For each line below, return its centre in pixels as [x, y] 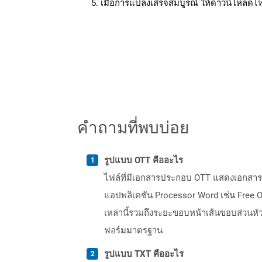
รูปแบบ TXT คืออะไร [144, 254]
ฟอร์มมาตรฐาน [133, 230]
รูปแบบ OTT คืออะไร [144, 160]
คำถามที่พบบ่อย [133, 127]
